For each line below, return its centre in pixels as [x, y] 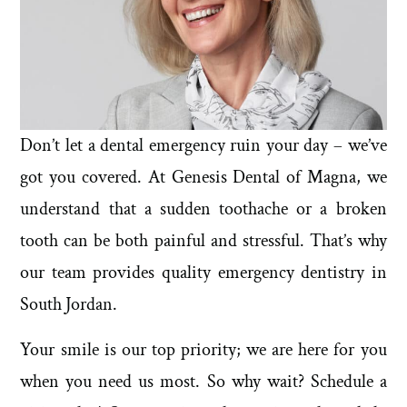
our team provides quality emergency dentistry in [203, 273]
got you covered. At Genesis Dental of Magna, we [203, 178]
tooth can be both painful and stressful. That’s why [203, 241]
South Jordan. [71, 305]
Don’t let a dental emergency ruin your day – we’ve [203, 146]
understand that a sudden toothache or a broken [203, 209]
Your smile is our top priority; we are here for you [203, 349]
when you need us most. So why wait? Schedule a [203, 381]
